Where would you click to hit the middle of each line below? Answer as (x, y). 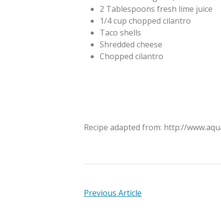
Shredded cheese (131, 44)
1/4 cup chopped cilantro (145, 21)
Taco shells (120, 33)
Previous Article (113, 193)
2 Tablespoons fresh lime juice (156, 9)
